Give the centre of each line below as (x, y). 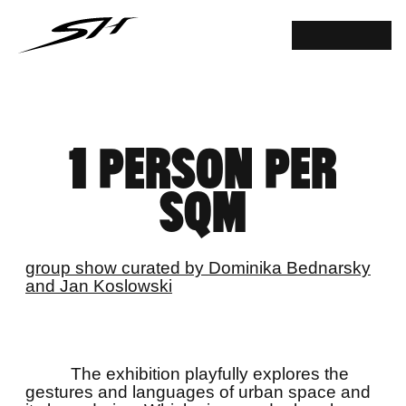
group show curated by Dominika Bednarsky (198, 268)
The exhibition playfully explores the (210, 374)
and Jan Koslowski (99, 286)
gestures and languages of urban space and (198, 392)
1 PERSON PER (203, 172)
